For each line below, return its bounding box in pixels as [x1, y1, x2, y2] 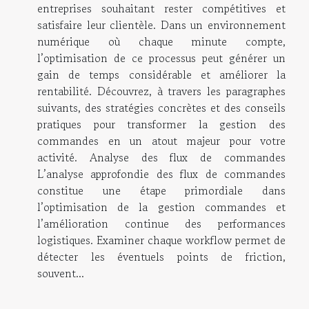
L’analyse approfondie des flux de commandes [37, 165, 286, 182]
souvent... [37, 264, 84, 281]
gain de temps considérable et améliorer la [37, 66, 286, 83]
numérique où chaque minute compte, [37, 32, 286, 50]
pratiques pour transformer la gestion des [37, 115, 286, 132]
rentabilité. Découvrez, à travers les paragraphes [37, 82, 286, 99]
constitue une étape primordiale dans [37, 181, 286, 199]
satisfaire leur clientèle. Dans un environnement [37, 16, 286, 33]
